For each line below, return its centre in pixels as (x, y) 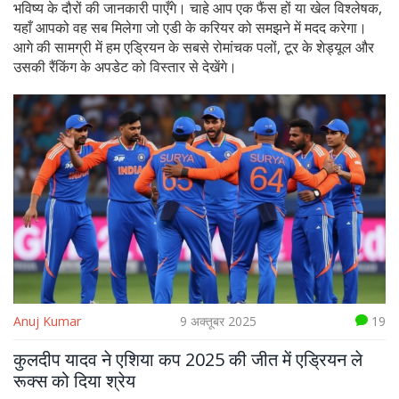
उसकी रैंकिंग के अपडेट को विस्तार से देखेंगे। (125, 67)
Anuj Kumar (47, 322)
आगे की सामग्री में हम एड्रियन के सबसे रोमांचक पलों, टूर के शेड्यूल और (194, 47)
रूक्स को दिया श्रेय (74, 381)
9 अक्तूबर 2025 (218, 322)
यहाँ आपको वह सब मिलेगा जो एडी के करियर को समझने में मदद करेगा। (190, 28)
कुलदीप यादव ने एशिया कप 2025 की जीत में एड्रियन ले (188, 360)
